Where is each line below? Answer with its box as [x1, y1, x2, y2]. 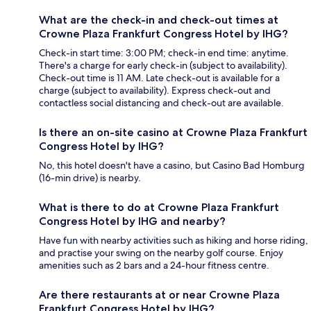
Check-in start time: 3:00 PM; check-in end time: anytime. [39, 47, 289, 60]
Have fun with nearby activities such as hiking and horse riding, [39, 234, 308, 247]
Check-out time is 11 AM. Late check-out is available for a [39, 72, 280, 85]
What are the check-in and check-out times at [39, 13, 278, 27]
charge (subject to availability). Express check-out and [39, 84, 271, 97]
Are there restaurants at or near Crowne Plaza [39, 288, 280, 302]
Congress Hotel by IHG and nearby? [39, 215, 226, 228]
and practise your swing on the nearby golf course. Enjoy [39, 246, 283, 260]
